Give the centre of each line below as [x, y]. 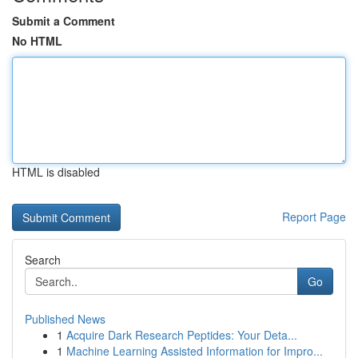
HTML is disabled [56, 172]
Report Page [314, 217]
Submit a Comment [64, 21]
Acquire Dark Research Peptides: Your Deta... [182, 335]
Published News [65, 319]
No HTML [37, 41]
